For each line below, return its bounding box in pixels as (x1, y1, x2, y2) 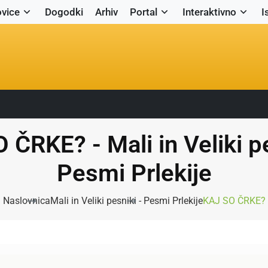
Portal (129, 5, 157, 18)
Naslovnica (2, 195, 50, 206)
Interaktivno (182, 5, 236, 18)
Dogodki (44, 5, 83, 18)
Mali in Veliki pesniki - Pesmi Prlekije (50, 195, 203, 206)
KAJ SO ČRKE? (202, 195, 266, 206)
